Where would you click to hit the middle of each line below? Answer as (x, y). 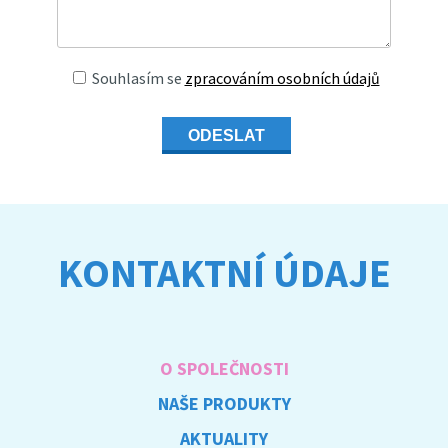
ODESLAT (226, 136)
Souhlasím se (136, 78)
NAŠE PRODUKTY (224, 404)
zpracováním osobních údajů (282, 78)
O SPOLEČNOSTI (224, 369)
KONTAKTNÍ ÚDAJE (224, 273)
